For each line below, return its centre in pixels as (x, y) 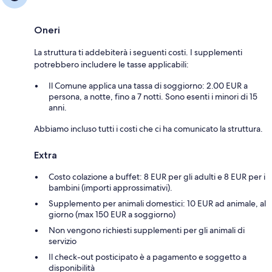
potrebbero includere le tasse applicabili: (111, 65)
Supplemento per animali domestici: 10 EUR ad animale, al (157, 204)
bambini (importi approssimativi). (110, 188)
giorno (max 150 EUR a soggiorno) (112, 215)
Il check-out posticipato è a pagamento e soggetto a (148, 257)
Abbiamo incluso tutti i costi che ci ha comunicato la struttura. (148, 129)
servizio (63, 241)
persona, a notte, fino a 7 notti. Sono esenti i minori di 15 (153, 97)
